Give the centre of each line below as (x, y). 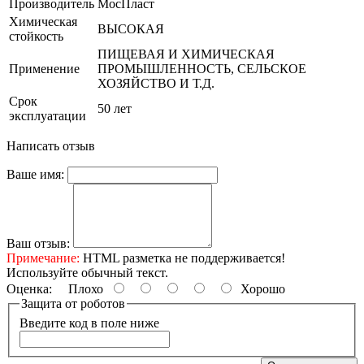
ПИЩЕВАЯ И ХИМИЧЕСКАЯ (186, 54)
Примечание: (43, 258)
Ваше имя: (35, 175)
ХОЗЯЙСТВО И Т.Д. (156, 84)
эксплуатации (48, 116)
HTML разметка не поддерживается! (182, 258)
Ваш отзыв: (38, 244)
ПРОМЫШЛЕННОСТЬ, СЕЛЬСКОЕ (202, 69)
